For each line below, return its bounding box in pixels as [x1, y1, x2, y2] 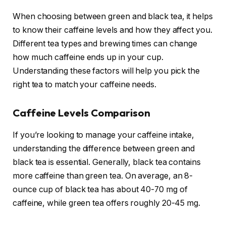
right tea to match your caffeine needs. [13, 80, 156, 90]
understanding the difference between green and [13, 144, 195, 154]
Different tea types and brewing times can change [13, 39, 198, 49]
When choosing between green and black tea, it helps [13, 12, 213, 22]
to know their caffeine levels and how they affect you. [13, 25, 212, 35]
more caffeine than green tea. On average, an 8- [13, 171, 193, 181]
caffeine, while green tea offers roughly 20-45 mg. [13, 198, 201, 208]
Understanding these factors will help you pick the [13, 66, 200, 76]
